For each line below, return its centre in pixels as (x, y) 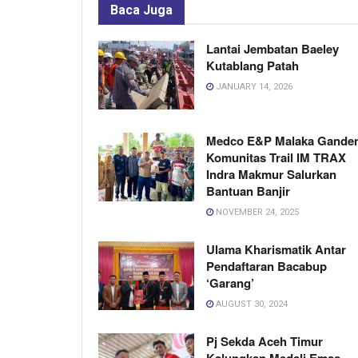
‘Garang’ (230, 282)
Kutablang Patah (253, 65)
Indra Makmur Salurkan (271, 174)
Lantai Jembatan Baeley (272, 48)
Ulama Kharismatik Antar (276, 249)
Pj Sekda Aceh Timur (265, 341)
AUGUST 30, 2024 (251, 304)
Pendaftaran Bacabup (267, 266)
